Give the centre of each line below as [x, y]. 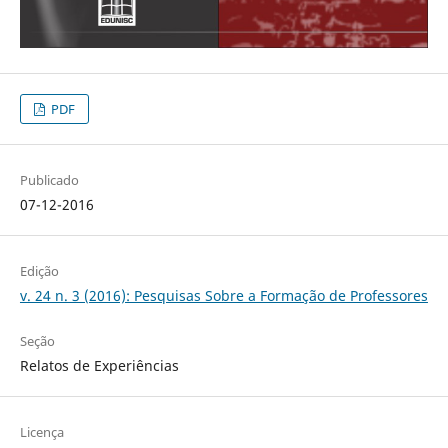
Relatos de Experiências [99, 366]
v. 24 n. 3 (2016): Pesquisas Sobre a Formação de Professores [223, 296]
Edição [39, 271]
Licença [41, 432]
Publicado [49, 180]
